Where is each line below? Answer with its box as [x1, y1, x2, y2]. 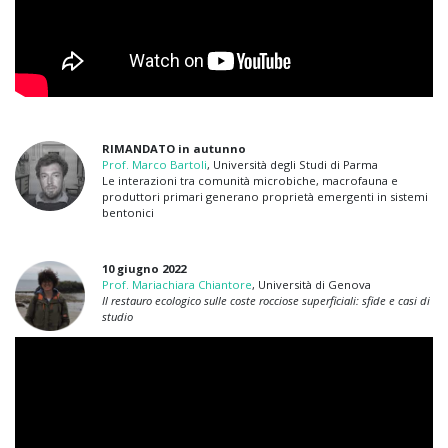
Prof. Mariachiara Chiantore [101, 277, 252, 293]
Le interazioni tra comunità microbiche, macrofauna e [101, 173, 398, 189]
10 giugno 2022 [101, 261, 186, 277]
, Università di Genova [251, 277, 371, 293]
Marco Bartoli [128, 157, 207, 173]
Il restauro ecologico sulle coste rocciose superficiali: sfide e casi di [101, 293, 430, 309]
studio [101, 309, 133, 325]
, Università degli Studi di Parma [206, 157, 378, 173]
